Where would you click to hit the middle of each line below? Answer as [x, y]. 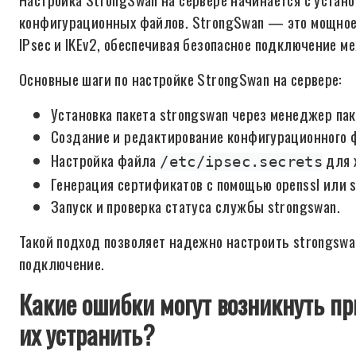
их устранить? [87, 334]
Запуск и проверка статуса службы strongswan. [195, 206]
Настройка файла [106, 160]
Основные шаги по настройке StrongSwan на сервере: [181, 79]
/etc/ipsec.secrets [242, 162]
